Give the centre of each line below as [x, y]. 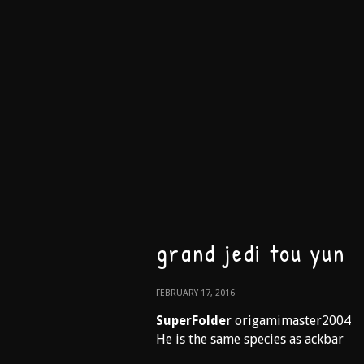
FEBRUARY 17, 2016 [195, 293]
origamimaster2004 [291, 321]
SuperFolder [194, 321]
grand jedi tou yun [251, 253]
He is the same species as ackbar [250, 339]
